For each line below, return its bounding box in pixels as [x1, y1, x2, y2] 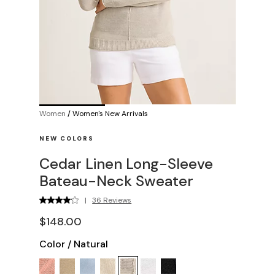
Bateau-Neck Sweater [39, 171, 193, 190]
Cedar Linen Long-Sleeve [39, 153, 213, 173]
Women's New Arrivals [72, 108, 148, 118]
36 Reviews [92, 195, 132, 205]
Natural [74, 237, 108, 250]
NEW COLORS [39, 134, 94, 142]
